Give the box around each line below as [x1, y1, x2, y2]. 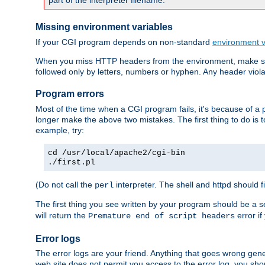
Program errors [35, 89, 104, 99]
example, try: [35, 125, 84, 135]
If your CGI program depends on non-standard [35, 37, 212, 47]
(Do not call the [35, 179, 95, 189]
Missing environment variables [35, 22, 173, 33]
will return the [35, 210, 88, 220]
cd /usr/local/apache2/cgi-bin [48, 148, 185, 157]
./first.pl [48, 157, 95, 167]
